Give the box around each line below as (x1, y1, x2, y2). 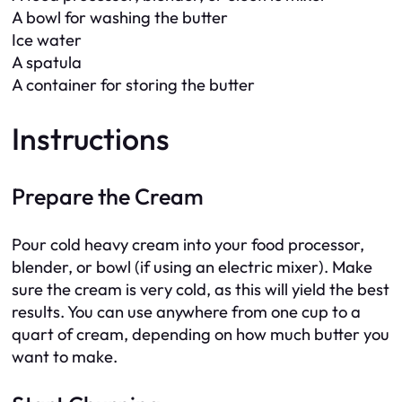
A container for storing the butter (12, 74, 255, 95)
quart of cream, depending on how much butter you (12, 323, 389, 345)
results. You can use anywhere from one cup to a (12, 301, 361, 322)
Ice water (12, 29, 82, 50)
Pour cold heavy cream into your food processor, (12, 233, 364, 255)
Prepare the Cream (12, 181, 204, 211)
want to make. (12, 345, 118, 367)
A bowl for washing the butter (12, 6, 228, 28)
